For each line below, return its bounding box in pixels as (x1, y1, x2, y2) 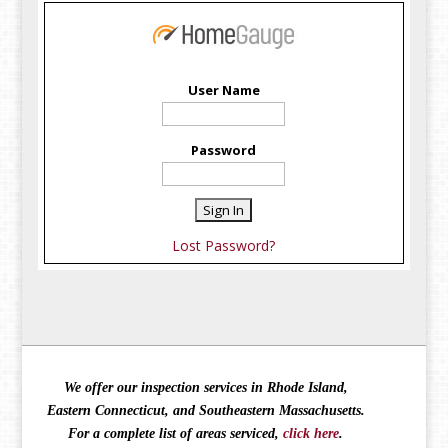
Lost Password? (172, 236, 276, 256)
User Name (187, 81, 260, 100)
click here (283, 426, 340, 442)
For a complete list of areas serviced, (68, 426, 284, 442)
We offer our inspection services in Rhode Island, (63, 380, 348, 396)
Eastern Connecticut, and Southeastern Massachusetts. (46, 403, 365, 419)
